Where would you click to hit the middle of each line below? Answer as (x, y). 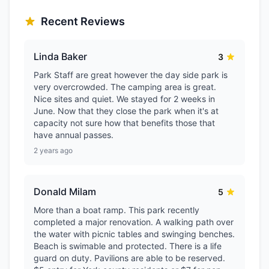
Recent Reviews (83, 21)
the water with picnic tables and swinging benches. (134, 234)
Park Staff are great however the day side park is (131, 75)
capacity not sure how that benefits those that (124, 123)
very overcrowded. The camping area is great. (125, 87)
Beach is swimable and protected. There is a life (128, 246)
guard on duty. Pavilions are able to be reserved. (129, 258)
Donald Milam (65, 192)
